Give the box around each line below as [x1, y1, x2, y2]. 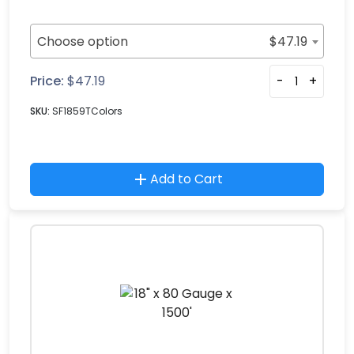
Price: [30, 72, 64, 90]
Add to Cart [150, 170, 223, 188]
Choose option [37, 32, 128, 51]
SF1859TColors [52, 104, 122, 118]
